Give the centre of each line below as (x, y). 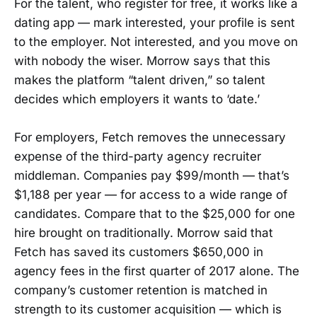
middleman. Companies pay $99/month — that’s (152, 176)
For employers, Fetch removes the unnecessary (150, 138)
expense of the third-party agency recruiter (138, 157)
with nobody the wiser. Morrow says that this (142, 61)
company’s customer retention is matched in (141, 290)
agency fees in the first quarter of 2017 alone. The (157, 271)
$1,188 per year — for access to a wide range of (151, 195)
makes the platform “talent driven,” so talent (140, 80)
